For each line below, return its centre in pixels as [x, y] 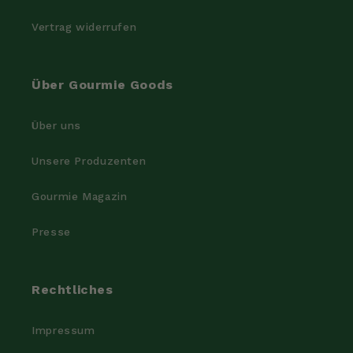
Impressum [63, 331]
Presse [51, 232]
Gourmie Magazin [80, 197]
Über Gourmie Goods [102, 84]
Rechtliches [72, 289]
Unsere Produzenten [89, 161]
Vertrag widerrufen [84, 27]
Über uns [57, 126]
